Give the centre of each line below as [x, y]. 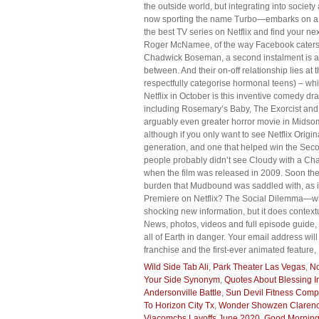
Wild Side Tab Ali [176, 267]
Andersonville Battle [183, 293]
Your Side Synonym [182, 280]
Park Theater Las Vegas [259, 267]
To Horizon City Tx [179, 305]
